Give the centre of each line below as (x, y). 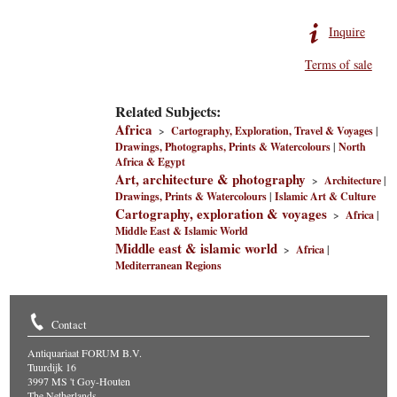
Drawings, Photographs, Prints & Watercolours (223, 147)
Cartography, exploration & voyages (222, 214)
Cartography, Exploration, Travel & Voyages (272, 131)
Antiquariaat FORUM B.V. (85, 353)
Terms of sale (338, 64)
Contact (70, 325)
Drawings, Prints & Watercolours (191, 196)
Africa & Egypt (151, 162)
